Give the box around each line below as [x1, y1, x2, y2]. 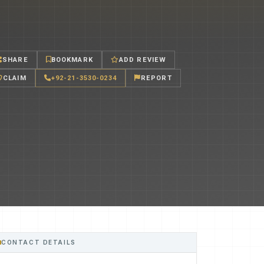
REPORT [140, 74, 172, 82]
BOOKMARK [51, 55, 93, 64]
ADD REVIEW [118, 55, 167, 64]
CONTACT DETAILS [1, 238, 76, 246]
